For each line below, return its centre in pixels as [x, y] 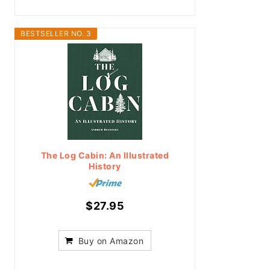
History [105, 166]
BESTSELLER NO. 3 [56, 33]
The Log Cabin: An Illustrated [105, 155]
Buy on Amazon [111, 241]
